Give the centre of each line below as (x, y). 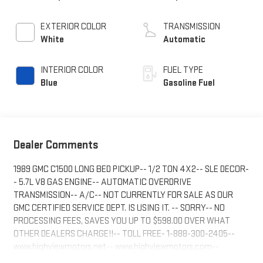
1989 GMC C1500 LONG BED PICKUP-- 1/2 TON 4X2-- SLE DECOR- (131, 170)
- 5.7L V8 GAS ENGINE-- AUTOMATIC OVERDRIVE (102, 183)
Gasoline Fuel (189, 83)
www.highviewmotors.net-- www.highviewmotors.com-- (116, 247)
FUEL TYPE (183, 70)
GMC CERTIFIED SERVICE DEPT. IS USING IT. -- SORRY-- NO (119, 208)
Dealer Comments (56, 145)
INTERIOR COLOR (72, 70)
